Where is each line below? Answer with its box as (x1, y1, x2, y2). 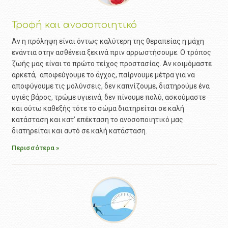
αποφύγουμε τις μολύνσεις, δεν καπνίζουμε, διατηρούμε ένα (11, 82, 210, 90)
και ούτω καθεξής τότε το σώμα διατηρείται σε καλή (11, 104, 184, 112)
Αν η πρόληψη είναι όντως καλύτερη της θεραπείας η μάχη (11, 37, 204, 45)
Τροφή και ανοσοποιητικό (11, 20, 137, 30)
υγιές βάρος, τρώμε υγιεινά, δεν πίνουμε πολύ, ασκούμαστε (11, 93, 206, 101)
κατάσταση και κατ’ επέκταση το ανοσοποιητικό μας (11, 116, 185, 124)
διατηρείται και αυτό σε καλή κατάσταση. (11, 127, 147, 135)
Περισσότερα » (11, 144, 59, 152)
